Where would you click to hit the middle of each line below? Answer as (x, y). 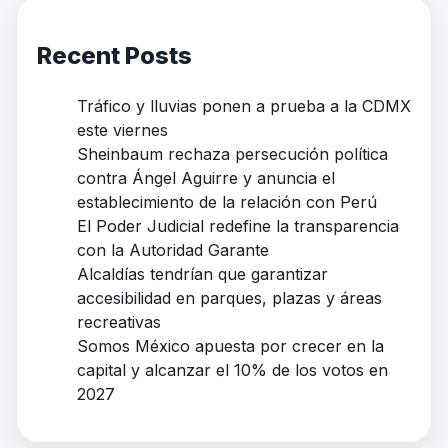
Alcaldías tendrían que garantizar (202, 274)
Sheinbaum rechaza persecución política (232, 154)
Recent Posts (114, 56)
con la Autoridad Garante (173, 250)
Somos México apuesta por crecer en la (230, 346)
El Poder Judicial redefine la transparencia (238, 226)
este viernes (122, 130)
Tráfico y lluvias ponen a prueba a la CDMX (244, 106)
